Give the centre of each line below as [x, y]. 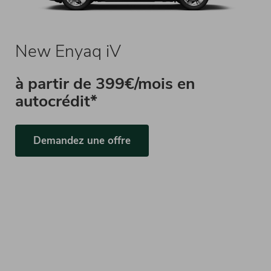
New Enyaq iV [68, 51]
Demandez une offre [82, 141]
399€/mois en [145, 83]
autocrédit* [56, 101]
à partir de [55, 83]
